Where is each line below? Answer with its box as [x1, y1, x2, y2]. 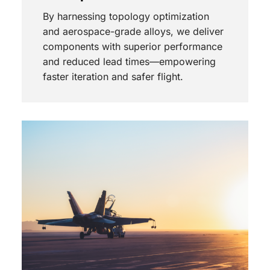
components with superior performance [42, 40, 222, 52]
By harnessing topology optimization [42, 10, 209, 22]
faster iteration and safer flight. [42, 70, 183, 83]
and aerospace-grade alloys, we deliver [42, 25, 224, 37]
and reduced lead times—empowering [42, 55, 216, 67]
